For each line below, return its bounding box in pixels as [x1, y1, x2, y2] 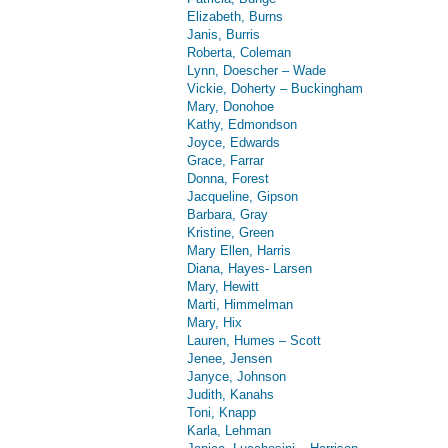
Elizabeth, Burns [187, 8, 283, 24]
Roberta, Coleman [187, 44, 291, 60]
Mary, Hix [187, 314, 242, 330]
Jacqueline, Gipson [187, 188, 298, 204]
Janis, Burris [187, 26, 260, 42]
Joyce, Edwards [187, 134, 280, 150]
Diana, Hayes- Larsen [187, 260, 312, 276]
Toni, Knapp [187, 404, 256, 420]
